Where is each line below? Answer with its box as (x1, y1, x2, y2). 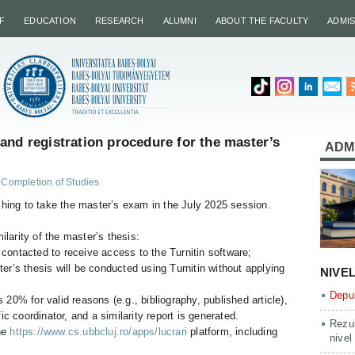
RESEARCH (95, 16, 144, 25)
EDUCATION (24, 16, 77, 25)
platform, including (187, 326, 278, 338)
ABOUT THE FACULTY (215, 16, 309, 25)
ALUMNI (162, 16, 197, 25)
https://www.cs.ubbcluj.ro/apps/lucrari (10, 326, 188, 338)
